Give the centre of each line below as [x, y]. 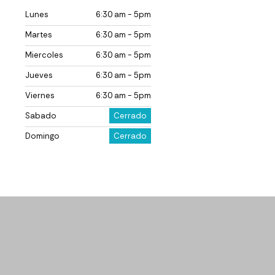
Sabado [41, 115]
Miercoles [44, 55]
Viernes [40, 95]
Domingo [42, 136]
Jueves [39, 75]
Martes [39, 34]
